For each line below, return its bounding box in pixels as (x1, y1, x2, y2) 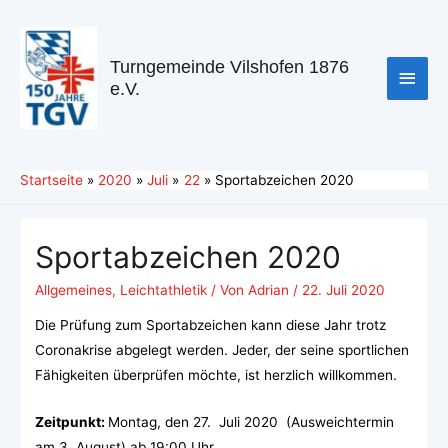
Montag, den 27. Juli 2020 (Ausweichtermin (107, 414, 394, 431)
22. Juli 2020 (301, 281, 385, 298)
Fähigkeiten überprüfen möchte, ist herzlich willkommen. (34, 367, 397, 384)
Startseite (20, 171, 83, 188)
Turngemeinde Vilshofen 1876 (110, 56, 350, 78)
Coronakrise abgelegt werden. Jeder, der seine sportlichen (34, 342, 409, 359)
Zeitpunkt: (34, 414, 108, 431)
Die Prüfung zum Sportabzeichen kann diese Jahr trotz (34, 317, 386, 334)
